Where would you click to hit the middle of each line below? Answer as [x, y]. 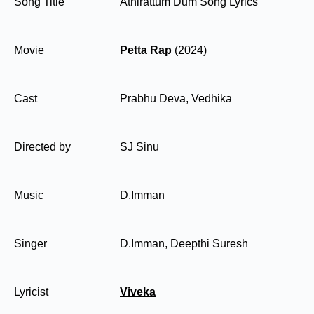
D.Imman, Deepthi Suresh [184, 244]
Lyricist [31, 292]
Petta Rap [146, 50]
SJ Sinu [139, 147]
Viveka [138, 292]
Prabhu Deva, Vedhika [176, 98]
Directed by [42, 147]
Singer [30, 244]
